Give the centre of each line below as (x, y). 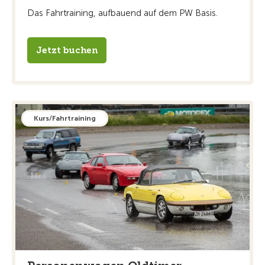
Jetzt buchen (67, 50)
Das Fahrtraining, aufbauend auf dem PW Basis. (122, 13)
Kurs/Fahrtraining (65, 118)
